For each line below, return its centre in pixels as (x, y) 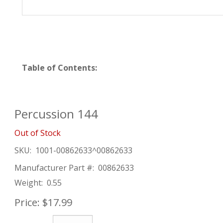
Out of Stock (38, 133)
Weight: (29, 183)
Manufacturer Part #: (54, 168)
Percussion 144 (56, 114)
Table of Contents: (59, 68)
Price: (27, 202)
